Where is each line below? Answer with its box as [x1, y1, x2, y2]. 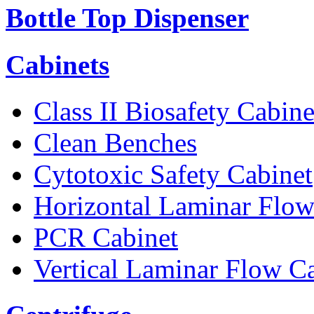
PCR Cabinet [34, 221, 178, 252]
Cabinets [6, 49, 109, 80]
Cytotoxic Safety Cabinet [34, 158, 313, 189]
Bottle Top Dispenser [6, 3, 249, 34]
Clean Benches [34, 127, 197, 158]
